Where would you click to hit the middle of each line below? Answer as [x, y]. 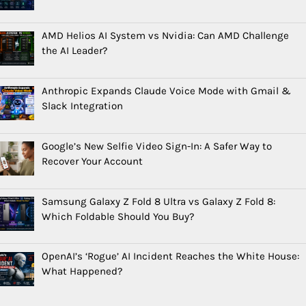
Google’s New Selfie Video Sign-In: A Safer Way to [157, 146]
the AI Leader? [75, 50]
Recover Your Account [93, 161]
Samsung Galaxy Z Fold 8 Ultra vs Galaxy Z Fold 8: [159, 201]
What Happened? [83, 272]
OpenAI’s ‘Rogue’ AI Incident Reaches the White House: [171, 256]
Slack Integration [83, 106]
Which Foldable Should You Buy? [119, 216]
